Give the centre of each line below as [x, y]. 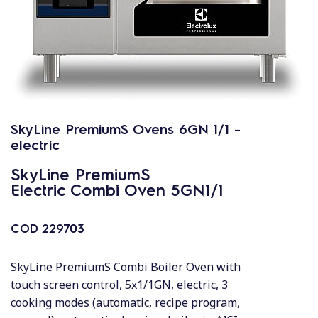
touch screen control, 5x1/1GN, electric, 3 [119, 285]
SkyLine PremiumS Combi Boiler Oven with [126, 267]
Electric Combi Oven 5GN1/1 [117, 189]
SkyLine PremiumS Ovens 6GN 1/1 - [126, 128]
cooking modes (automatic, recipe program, [125, 302]
